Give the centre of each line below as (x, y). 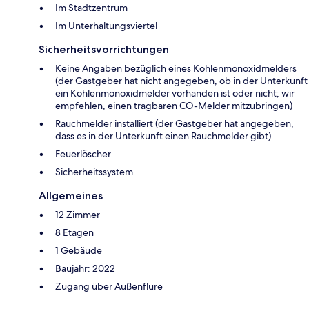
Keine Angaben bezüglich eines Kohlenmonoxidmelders (176, 69)
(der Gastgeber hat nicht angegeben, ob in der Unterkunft (181, 81)
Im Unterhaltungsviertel (106, 26)
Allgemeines (71, 196)
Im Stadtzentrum (91, 8)
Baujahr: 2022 (85, 269)
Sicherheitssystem (94, 172)
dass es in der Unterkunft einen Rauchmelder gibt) (163, 136)
